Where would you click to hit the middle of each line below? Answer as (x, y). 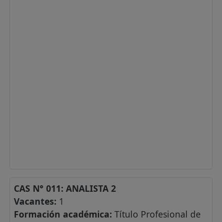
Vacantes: (37, 201)
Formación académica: (63, 214)
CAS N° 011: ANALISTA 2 (65, 189)
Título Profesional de (157, 214)
